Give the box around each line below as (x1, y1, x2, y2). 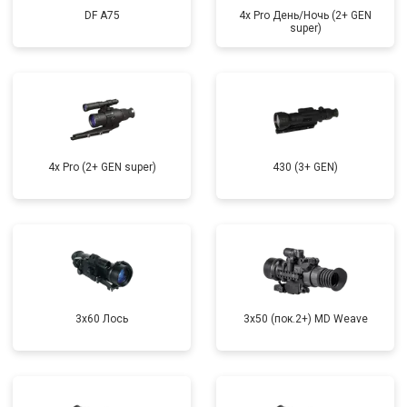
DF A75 (84, 9, 120, 22)
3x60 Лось (75, 313, 128, 325)
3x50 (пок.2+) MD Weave (243, 313, 368, 325)
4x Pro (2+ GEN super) (47, 161, 156, 174)
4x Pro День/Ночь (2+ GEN (239, 9, 372, 22)
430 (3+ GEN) (273, 161, 338, 174)
